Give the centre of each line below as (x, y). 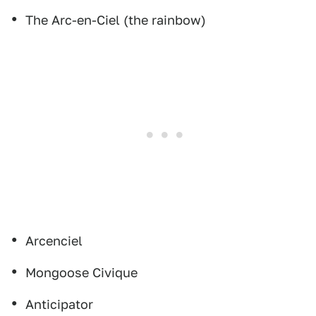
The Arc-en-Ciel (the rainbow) (116, 20)
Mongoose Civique (81, 273)
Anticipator (59, 304)
